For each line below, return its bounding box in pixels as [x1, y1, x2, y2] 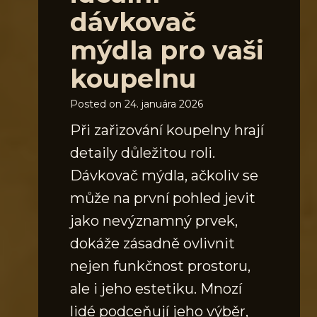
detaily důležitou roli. [70, 144, 215, 161]
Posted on [70, 97, 125, 110]
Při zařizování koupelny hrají [70, 121, 264, 139]
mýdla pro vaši [70, 34, 264, 66]
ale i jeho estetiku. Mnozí [70, 279, 242, 297]
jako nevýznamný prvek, [70, 212, 238, 229]
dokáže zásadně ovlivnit [70, 234, 235, 252]
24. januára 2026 [125, 97, 203, 110]
